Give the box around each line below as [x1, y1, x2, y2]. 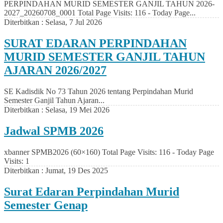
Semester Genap [4, 198, 88, 212]
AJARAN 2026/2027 [4, 63, 107, 77]
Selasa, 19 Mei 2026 [45, 105, 110, 114]
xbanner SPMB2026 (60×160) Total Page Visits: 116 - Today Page [4, 147, 214, 156]
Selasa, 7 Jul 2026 [45, 18, 102, 27]
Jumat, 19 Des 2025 [45, 166, 108, 175]
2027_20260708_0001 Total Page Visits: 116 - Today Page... [4, 8, 196, 17]
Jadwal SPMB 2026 [4, 124, 104, 137]
